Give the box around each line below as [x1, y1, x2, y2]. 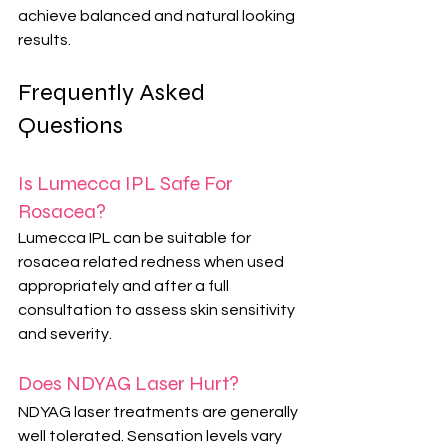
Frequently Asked [18, 78, 210, 108]
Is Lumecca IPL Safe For [18, 171, 237, 197]
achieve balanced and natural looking [18, 8, 298, 25]
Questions [18, 111, 123, 141]
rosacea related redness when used [18, 254, 287, 271]
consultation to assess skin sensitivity [18, 302, 298, 319]
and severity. [18, 326, 112, 343]
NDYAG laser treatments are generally [18, 404, 301, 421]
